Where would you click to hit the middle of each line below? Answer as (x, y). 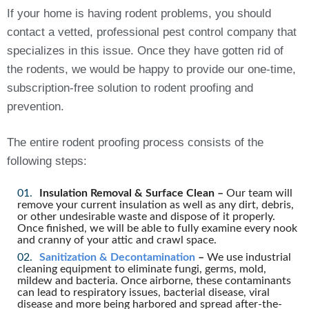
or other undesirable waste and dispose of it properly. (146, 216)
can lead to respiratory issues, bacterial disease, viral (143, 292)
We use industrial (248, 257)
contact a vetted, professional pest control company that (152, 32)
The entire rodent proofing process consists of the (135, 142)
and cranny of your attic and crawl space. (117, 240)
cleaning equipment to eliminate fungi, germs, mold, (142, 269)
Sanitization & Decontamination (117, 257)
